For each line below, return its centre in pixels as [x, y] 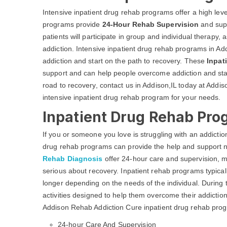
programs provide [72, 24]
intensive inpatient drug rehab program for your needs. [132, 97]
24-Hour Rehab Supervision [150, 24]
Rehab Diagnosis [73, 159]
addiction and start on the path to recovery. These [125, 61]
